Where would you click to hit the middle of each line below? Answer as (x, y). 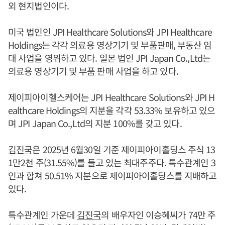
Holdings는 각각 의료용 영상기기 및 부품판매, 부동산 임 (110, 45)
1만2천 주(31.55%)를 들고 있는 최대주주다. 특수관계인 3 (112, 162)
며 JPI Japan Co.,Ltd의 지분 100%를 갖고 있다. (95, 123)
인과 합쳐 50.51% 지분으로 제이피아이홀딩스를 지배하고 (113, 176)
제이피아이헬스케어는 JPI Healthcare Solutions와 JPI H (111, 97)
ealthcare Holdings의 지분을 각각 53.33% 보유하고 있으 (112, 110)
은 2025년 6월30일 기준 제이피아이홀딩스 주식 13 (124, 149)
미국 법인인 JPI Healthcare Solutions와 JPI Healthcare (110, 32)
